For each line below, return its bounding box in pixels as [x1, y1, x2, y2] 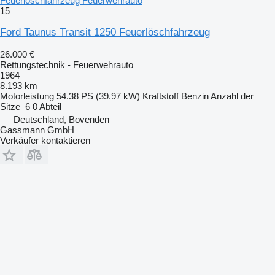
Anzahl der [211, 90, 254, 101]
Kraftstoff [142, 90, 179, 101]
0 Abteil [33, 101, 61, 112]
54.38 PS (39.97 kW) [56, 90, 140, 101]
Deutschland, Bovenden [14, 114, 109, 125]
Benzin [181, 90, 209, 101]
